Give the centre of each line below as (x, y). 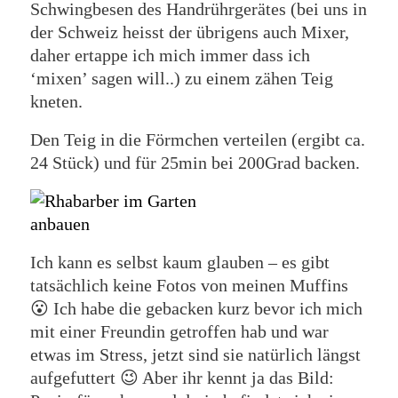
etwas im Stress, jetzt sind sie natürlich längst (195, 354)
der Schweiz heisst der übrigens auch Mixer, (189, 32)
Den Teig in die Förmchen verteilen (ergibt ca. (197, 139)
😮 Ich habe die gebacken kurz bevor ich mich (196, 308)
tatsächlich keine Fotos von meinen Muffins (189, 285)
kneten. (56, 101)
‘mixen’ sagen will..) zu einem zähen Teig (181, 78)
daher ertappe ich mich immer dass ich (170, 55)
